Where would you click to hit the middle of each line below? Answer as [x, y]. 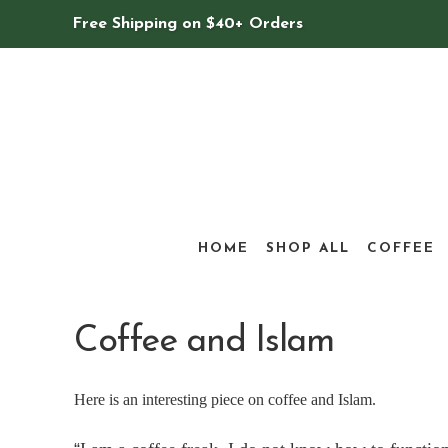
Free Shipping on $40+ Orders [187, 24]
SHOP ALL [308, 248]
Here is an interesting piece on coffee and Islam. [224, 399]
